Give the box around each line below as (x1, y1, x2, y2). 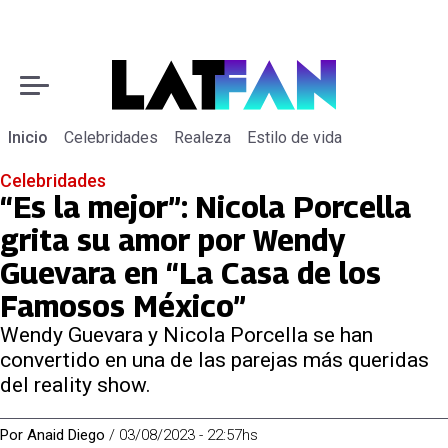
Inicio (8, 128, 48, 147)
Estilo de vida (247, 128, 342, 147)
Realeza (174, 128, 231, 147)
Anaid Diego (27, 426, 105, 444)
